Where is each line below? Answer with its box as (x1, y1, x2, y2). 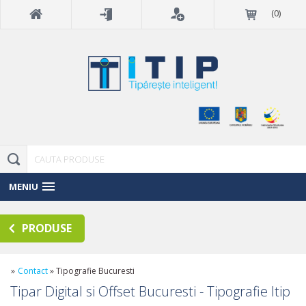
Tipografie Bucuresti (56, 264, 135, 277)
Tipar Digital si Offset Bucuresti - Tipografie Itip (10, 281, 290, 301)
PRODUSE (22, 220, 72, 236)
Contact (18, 264, 48, 277)
